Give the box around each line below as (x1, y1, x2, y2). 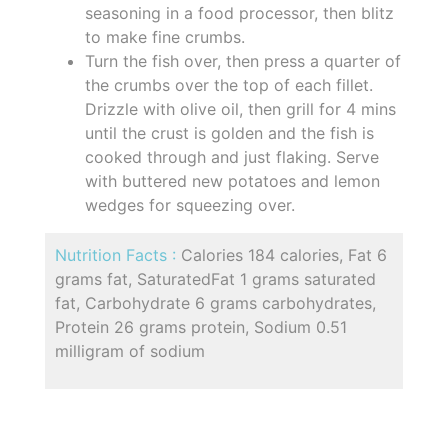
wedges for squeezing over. (85, 194, 295, 215)
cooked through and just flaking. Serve (85, 146, 379, 167)
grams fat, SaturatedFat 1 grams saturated (55, 268, 376, 289)
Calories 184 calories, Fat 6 (181, 244, 387, 265)
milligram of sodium (55, 340, 205, 361)
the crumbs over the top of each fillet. (85, 74, 373, 95)
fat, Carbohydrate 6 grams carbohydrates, (55, 292, 376, 313)
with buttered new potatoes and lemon (85, 170, 380, 191)
